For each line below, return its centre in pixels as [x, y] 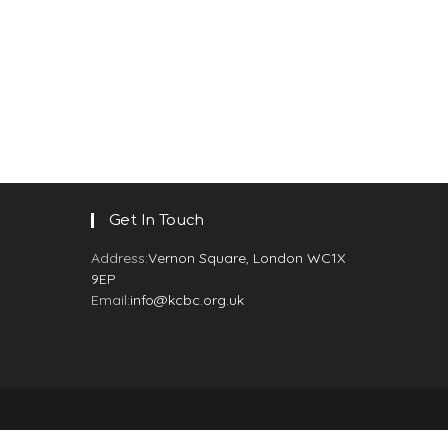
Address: [119, 258]
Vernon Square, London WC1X [246, 258]
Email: [110, 300]
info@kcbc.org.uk [187, 300]
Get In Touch [157, 220]
